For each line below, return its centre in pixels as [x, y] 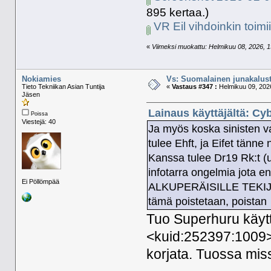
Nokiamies [41, 79]
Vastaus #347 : [194, 87]
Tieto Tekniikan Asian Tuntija [63, 87]
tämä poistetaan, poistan [208, 201]
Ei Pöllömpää [40, 182]
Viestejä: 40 [38, 122]
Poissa [38, 114]
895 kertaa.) [178, 12]
